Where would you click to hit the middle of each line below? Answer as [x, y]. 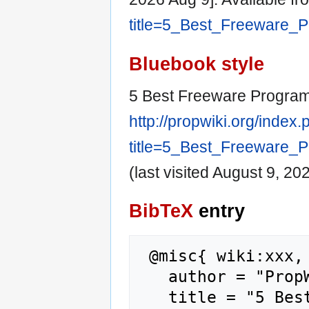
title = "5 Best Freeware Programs [154, 297]
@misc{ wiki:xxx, [144, 256]
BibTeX [161, 210]
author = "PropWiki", [154, 276]
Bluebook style [197, 63]
